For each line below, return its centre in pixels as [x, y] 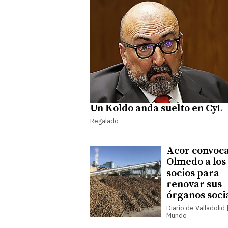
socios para [193, 173]
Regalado [104, 121]
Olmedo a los [196, 162]
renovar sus [194, 184]
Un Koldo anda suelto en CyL [156, 108]
